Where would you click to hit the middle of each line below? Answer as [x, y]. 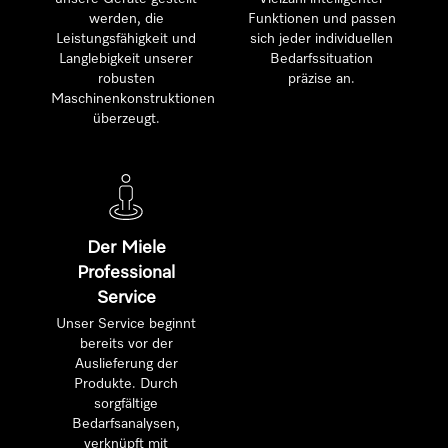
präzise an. [322, 79]
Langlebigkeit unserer [126, 59]
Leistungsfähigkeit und [126, 39]
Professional [126, 273]
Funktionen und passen [321, 19]
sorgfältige [126, 404]
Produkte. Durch [126, 384]
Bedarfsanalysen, [126, 424]
